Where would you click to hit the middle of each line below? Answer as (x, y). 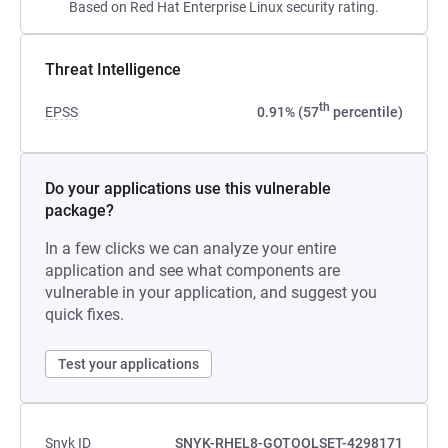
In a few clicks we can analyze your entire (190, 248)
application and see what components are (192, 270)
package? (79, 210)
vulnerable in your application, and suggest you (211, 292)
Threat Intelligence (113, 69)
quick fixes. (84, 314)
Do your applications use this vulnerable (188, 188)
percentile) (366, 112)
